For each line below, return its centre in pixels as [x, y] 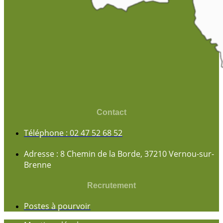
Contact [111, 112]
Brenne [38, 165]
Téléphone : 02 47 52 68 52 [73, 133]
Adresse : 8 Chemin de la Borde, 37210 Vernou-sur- [119, 154]
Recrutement [111, 185]
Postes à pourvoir [57, 206]
